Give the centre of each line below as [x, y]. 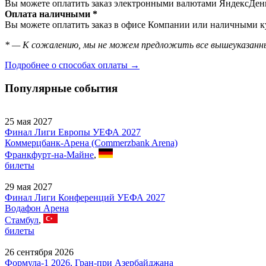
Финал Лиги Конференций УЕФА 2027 [85, 198]
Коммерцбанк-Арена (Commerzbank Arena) [91, 143]
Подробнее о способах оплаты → [72, 65]
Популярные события [61, 88]
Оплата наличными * [51, 14]
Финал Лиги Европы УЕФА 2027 [73, 132]
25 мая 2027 [28, 122]
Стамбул [22, 220]
